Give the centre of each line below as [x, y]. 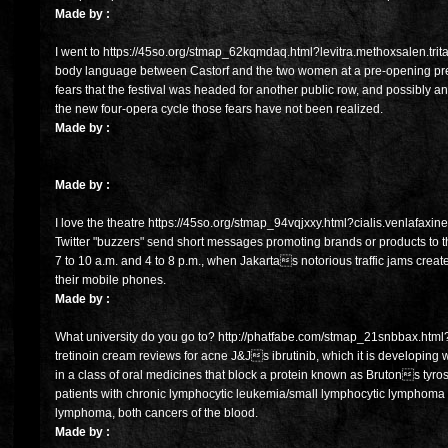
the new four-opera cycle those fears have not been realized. [219, 109]
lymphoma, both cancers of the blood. [156, 413]
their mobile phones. [110, 280]
